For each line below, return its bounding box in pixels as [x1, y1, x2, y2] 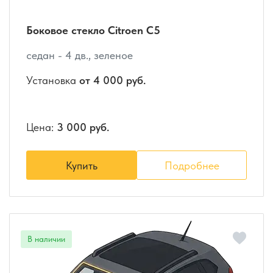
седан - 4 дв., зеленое [26, 48, 133, 62]
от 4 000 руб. [79, 73, 146, 87]
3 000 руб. [57, 120, 109, 133]
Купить [65, 158, 97, 172]
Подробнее [164, 158, 219, 172]
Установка [26, 73, 79, 87]
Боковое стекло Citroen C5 [26, 23, 160, 37]
